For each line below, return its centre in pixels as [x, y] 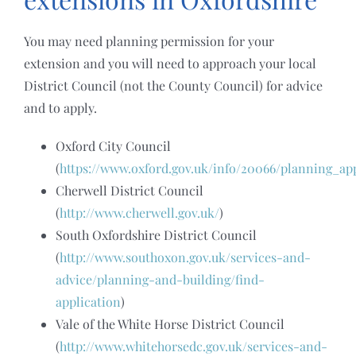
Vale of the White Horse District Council [170, 323]
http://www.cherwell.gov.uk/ [139, 212]
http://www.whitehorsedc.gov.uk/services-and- [193, 346]
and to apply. [60, 107]
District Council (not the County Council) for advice [173, 85]
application [88, 301]
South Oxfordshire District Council [156, 234]
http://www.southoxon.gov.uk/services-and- [185, 257]
